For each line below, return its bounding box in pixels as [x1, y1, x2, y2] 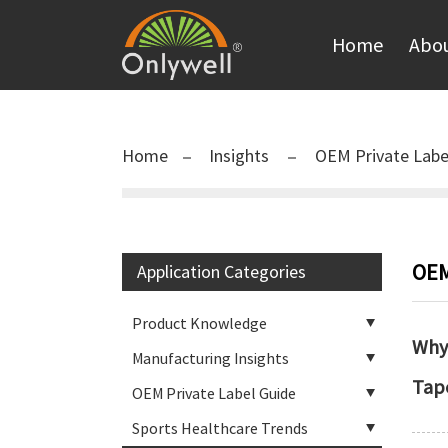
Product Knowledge [132, 313, 267, 333]
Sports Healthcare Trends [132, 418, 308, 438]
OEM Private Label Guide [132, 383, 296, 403]
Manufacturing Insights [132, 348, 289, 368]
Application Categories [137, 260, 306, 283]
